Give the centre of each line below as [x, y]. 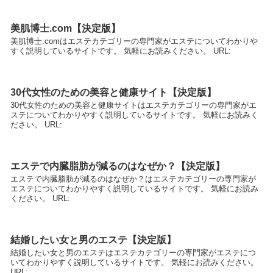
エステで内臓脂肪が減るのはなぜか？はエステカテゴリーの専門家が [133, 179]
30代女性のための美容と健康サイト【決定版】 [113, 92]
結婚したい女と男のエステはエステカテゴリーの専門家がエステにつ [133, 253]
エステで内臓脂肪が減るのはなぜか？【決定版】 [118, 166]
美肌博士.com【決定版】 [66, 28]
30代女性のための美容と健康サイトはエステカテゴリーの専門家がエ [133, 105]
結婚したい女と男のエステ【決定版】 [93, 240]
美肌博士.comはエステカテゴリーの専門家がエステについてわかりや [134, 41]
